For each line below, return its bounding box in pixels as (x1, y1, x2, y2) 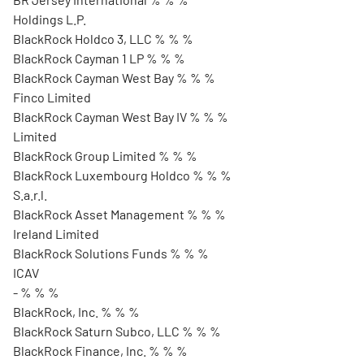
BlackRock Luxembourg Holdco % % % (13, 167, 232, 183)
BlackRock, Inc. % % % (13, 304, 140, 319)
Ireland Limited (13, 226, 99, 241)
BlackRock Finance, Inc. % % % (13, 343, 188, 358)
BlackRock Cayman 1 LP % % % (13, 50, 185, 66)
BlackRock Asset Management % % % (13, 206, 226, 222)
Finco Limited (13, 89, 91, 105)
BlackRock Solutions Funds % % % (13, 245, 209, 261)
